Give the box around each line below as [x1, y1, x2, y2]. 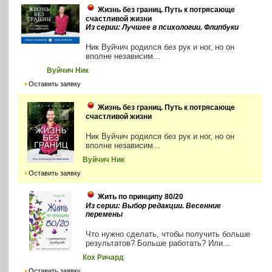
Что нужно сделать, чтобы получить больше [86, 229, 251, 239]
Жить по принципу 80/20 [98, 192, 184, 201]
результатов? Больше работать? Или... [86, 238, 231, 248]
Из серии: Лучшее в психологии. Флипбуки [86, 22, 239, 32]
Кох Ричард [83, 253, 124, 261]
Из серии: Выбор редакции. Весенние [86, 201, 222, 210]
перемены [86, 209, 123, 219]
